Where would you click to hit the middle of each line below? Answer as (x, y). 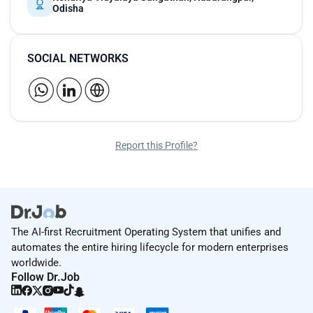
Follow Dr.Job (45, 277)
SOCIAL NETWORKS (78, 59)
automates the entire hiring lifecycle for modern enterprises (150, 248)
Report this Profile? (156, 146)
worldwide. (36, 263)
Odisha (68, 9)
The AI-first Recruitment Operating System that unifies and (146, 232)
